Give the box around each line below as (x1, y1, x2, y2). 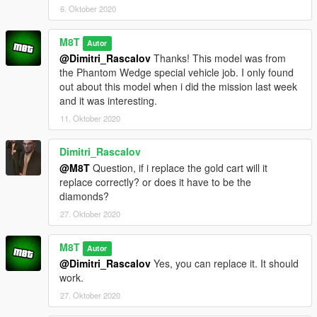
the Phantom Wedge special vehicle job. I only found (59, 65, 294, 80)
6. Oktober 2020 (60, 3, 116, 15)
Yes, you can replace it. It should (151, 256, 299, 271)
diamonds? (59, 189, 109, 204)
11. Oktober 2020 (60, 113, 120, 125)
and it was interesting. (59, 93, 157, 108)
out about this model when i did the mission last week (59, 79, 297, 94)
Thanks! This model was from (151, 51, 286, 66)
